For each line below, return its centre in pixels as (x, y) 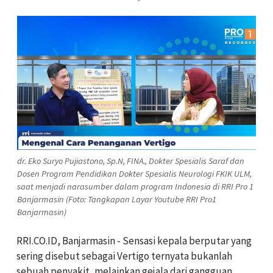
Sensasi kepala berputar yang (187, 240)
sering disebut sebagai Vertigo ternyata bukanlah (124, 256)
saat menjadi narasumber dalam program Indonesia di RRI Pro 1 (135, 186)
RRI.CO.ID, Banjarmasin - (69, 240)
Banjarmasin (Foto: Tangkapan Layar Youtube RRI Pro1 (117, 199)
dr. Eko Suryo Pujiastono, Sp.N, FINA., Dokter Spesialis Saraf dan (131, 161)
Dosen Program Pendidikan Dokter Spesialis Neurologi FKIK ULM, (134, 173)
